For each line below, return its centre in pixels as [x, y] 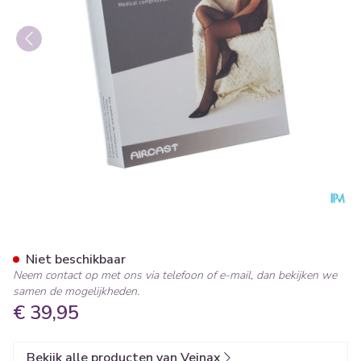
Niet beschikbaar [76, 259]
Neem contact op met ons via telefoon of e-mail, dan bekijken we [175, 275]
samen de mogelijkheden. [76, 291]
